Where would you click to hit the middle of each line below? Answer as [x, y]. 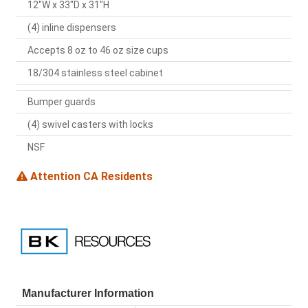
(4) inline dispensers [72, 28]
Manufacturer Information [88, 294]
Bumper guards [62, 102]
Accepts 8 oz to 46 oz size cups [98, 51]
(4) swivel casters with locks [90, 125]
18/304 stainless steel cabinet [95, 73]
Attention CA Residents [90, 177]
